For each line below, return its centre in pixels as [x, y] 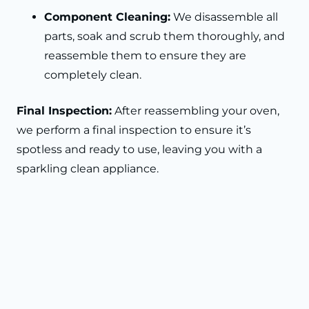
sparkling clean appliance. [88, 169]
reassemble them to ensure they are [145, 56]
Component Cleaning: [107, 17]
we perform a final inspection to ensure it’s [134, 130]
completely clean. [93, 75]
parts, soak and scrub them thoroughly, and [165, 37]
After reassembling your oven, [196, 111]
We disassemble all [224, 17]
